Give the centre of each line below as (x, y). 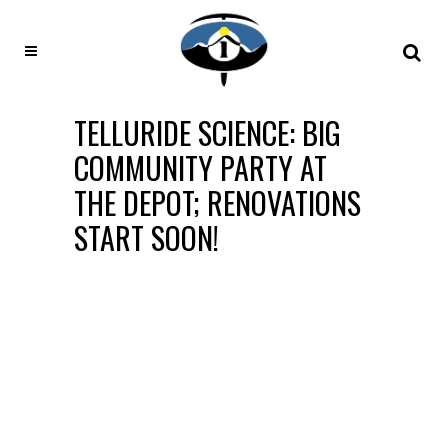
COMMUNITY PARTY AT (200, 167)
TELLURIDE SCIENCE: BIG (207, 132)
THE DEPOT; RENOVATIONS (217, 202)
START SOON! (146, 237)
